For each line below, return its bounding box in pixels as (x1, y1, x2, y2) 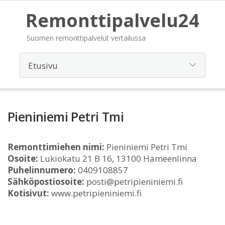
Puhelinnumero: (8, 164, 76, 176)
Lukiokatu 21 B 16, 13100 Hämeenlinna (38, 153, 197, 164)
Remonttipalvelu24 (26, 8, 199, 33)
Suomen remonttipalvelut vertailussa (27, 33, 146, 43)
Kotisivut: (8, 187, 49, 199)
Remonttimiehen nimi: (8, 141, 104, 153)
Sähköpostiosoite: (8, 176, 84, 187)
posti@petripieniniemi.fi (84, 176, 183, 187)
